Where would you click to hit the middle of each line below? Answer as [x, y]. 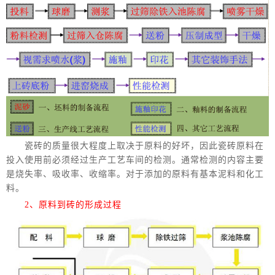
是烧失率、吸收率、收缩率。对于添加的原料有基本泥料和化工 [135, 174]
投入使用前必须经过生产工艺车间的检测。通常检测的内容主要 [135, 160]
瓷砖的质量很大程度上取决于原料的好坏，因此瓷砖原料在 [135, 146]
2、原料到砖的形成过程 [64, 205]
